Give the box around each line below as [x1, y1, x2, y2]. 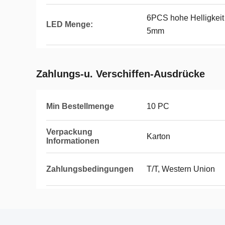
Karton [147, 132, 170, 141]
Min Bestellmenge [46, 102, 114, 110]
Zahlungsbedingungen [46, 165, 134, 173]
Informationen [46, 137, 99, 145]
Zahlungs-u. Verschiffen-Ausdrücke [36, 68, 205, 79]
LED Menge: [46, 20, 93, 29]
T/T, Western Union [147, 165, 215, 173]
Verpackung [46, 128, 92, 136]
